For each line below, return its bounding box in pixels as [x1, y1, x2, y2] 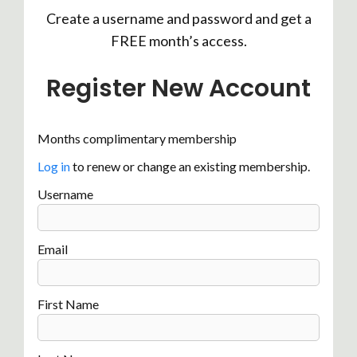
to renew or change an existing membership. [70, 159, 310, 174]
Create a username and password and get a [45, 10, 312, 27]
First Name [37, 296, 99, 312]
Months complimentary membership [37, 131, 237, 146]
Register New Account [46, 72, 311, 105]
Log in [37, 159, 70, 174]
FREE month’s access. [110, 32, 247, 49]
